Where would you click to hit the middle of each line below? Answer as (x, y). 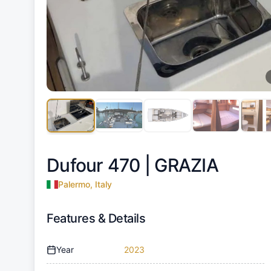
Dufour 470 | (101, 165)
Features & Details (96, 218)
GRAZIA (186, 165)
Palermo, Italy (85, 184)
